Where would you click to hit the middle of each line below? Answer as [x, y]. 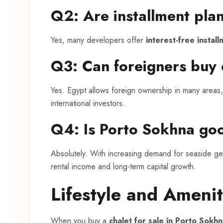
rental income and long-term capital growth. [123, 167]
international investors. [88, 104]
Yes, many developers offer [98, 40]
